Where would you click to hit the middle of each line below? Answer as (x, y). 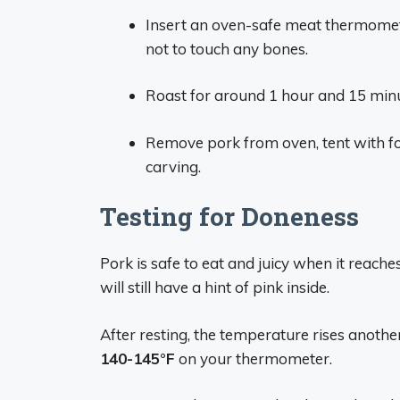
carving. (173, 166)
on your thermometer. (254, 358)
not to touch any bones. (227, 48)
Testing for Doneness (229, 217)
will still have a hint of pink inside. (215, 287)
